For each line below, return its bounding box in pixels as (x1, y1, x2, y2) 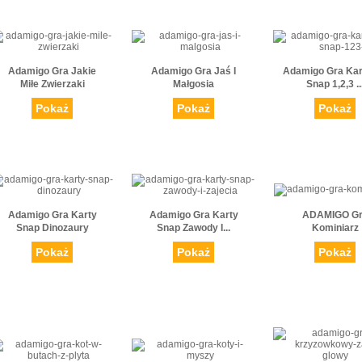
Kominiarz (311, 222, 359, 234)
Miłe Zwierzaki (19, 78, 85, 90)
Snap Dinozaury (15, 222, 89, 234)
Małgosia (173, 78, 214, 90)
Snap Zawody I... (157, 222, 230, 234)
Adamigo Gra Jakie (8, 65, 96, 78)
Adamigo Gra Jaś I (151, 65, 236, 78)
